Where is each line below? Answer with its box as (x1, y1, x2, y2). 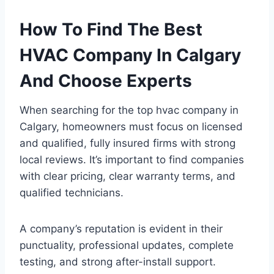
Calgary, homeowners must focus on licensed (20, 120, 243, 133)
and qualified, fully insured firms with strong (20, 136, 235, 149)
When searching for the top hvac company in (20, 103, 239, 116)
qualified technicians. (20, 186, 124, 199)
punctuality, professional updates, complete (20, 239, 234, 251)
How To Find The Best (20, 18, 202, 40)
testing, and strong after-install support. (20, 255, 216, 268)
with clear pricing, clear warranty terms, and (20, 169, 235, 182)
